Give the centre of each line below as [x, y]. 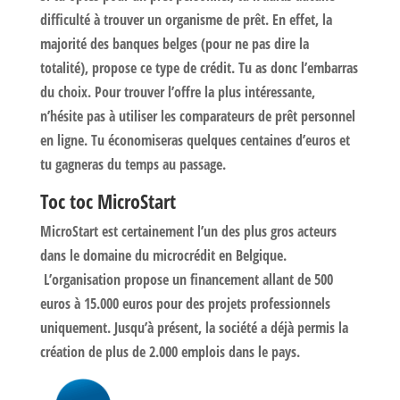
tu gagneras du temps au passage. [133, 164]
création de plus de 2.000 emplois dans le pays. [170, 351]
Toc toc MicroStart [108, 200]
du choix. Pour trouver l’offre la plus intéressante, [177, 92]
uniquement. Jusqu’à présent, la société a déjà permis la [194, 327]
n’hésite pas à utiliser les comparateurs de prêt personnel [197, 116]
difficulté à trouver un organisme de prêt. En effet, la [186, 19]
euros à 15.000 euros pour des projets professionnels [185, 303]
